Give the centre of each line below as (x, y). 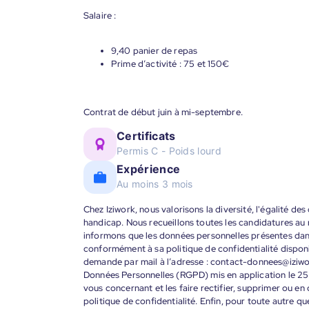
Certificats (146, 136)
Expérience (149, 169)
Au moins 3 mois (155, 184)
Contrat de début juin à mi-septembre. (163, 112)
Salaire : (100, 16)
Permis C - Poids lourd (169, 151)
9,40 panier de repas (154, 51)
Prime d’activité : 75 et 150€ (170, 64)
